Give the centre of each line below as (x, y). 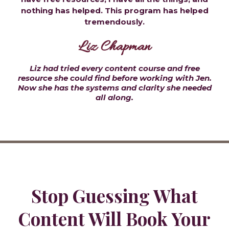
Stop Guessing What (114, 196)
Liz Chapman (114, 48)
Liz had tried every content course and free (114, 68)
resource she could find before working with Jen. (114, 78)
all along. (114, 98)
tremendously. (114, 22)
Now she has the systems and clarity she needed (114, 88)
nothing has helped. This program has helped (114, 11)
